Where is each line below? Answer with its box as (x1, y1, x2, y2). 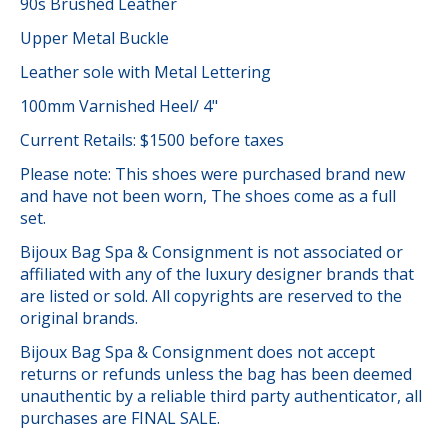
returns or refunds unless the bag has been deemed (20, 362, 412, 385)
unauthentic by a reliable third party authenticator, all (20, 384, 422, 407)
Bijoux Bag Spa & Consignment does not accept (20, 340, 375, 363)
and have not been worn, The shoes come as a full (20, 184, 396, 207)
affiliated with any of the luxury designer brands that (20, 262, 414, 285)
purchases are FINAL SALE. (20, 406, 220, 429)
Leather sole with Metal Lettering (20, 60, 271, 83)
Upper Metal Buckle (20, 26, 169, 49)
